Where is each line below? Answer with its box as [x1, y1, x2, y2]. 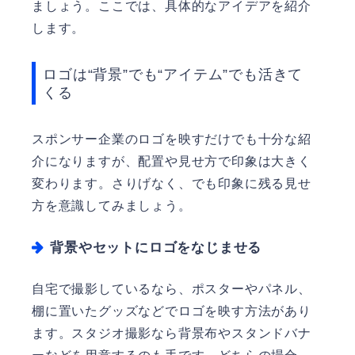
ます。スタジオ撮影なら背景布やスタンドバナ [32, 326, 311, 340]
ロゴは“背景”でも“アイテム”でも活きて [43, 66, 303, 83]
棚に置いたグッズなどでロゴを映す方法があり [32, 303, 311, 318]
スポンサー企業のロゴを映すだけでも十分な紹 [32, 132, 311, 146]
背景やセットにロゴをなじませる [50, 240, 262, 256]
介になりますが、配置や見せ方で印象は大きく [32, 154, 311, 168]
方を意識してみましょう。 [32, 198, 192, 212]
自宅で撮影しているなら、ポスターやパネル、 [32, 281, 311, 296]
